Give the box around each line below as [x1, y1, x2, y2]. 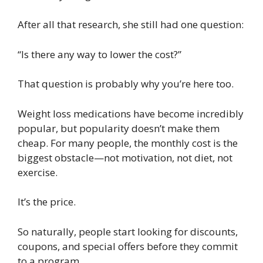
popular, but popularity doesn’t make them [18, 121, 220, 135]
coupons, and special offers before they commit [18, 239, 238, 253]
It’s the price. [18, 195, 76, 209]
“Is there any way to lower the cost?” [18, 47, 181, 61]
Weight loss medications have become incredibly [18, 106, 244, 120]
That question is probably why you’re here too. [18, 77, 234, 91]
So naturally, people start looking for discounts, [18, 224, 238, 238]
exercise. [18, 165, 58, 179]
